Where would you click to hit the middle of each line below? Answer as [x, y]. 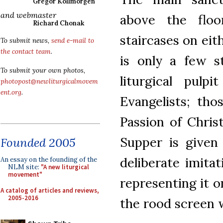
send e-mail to [73, 41]
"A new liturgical [65, 167]
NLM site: [24, 167]
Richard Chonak [58, 23]
